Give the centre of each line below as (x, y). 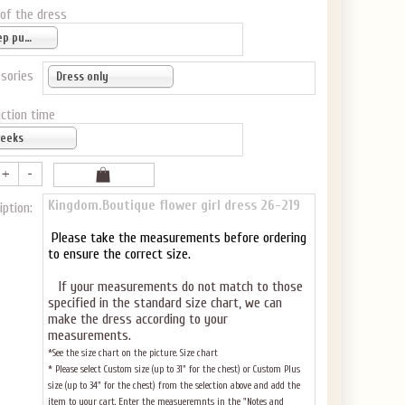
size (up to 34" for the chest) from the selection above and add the (174, 386)
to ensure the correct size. (121, 254)
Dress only (82, 76)
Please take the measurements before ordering (177, 238)
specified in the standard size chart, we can (165, 303)
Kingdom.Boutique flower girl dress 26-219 (174, 205)
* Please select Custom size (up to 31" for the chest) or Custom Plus (174, 369)
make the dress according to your (138, 319)
